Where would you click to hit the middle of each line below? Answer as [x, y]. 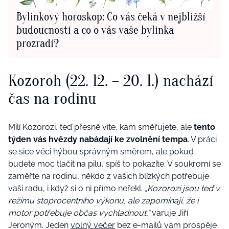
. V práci [202, 139]
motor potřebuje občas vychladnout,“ [79, 213]
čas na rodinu [52, 99]
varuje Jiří [169, 213]
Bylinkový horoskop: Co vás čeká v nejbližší [111, 17]
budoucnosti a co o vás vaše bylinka [95, 30]
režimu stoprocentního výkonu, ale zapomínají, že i [103, 200]
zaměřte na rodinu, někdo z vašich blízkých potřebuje [109, 176]
